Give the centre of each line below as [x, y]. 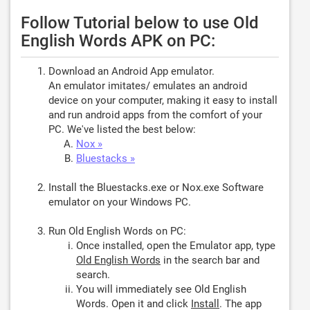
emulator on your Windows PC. [120, 202]
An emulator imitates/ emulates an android [148, 86]
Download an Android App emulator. [131, 71]
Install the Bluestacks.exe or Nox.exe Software [156, 188]
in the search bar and [210, 260]
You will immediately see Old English [161, 289]
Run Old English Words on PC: [117, 231]
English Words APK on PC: [118, 41]
